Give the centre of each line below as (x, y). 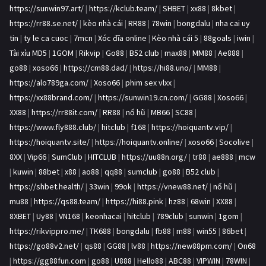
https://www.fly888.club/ (53, 127)
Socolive (235, 142)
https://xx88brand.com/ (51, 98)
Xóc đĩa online (122, 38)
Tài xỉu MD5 (28, 53)
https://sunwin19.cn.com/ (143, 98)
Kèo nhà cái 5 (175, 38)
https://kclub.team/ (123, 9)
